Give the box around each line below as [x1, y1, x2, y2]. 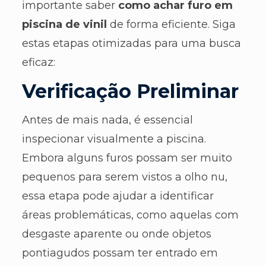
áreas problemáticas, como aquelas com [21, 208, 239, 221]
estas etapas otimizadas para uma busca [21, 36, 241, 50]
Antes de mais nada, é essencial [21, 113, 193, 126]
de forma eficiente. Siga [106, 17, 236, 31]
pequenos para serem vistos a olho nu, [21, 170, 227, 183]
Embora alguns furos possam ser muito [21, 151, 232, 164]
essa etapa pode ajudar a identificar [21, 189, 214, 202]
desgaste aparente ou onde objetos [21, 227, 211, 240]
